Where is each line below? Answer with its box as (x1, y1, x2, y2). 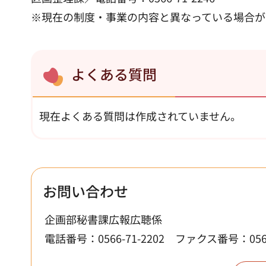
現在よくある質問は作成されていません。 (39, 107, 241, 123)
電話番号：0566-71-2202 (45, 230, 164, 246)
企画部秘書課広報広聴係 (45, 211, 162, 227)
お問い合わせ (43, 180, 128, 201)
